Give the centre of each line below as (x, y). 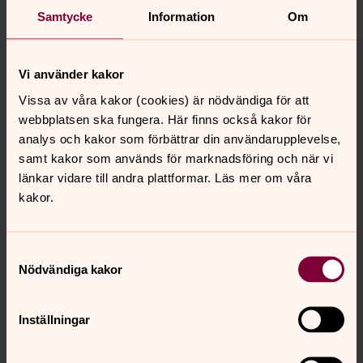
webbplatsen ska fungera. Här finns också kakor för (165, 119)
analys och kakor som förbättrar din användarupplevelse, (180, 138)
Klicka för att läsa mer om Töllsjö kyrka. (128, 66)
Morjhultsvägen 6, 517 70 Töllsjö (153, 37)
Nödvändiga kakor (71, 269)
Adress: (37, 37)
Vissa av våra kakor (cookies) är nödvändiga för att (164, 99)
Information (181, 16)
